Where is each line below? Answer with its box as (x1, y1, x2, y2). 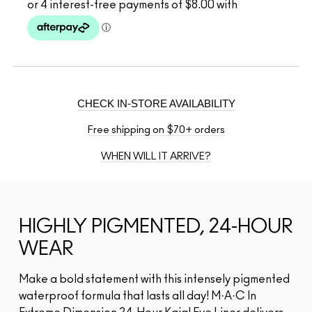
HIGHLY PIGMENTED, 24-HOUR (19, 217, 293, 237)
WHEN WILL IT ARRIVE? (101, 151, 211, 162)
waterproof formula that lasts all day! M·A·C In (19, 290, 256, 302)
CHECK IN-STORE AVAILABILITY (77, 97, 235, 109)
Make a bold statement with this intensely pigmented (19, 274, 290, 286)
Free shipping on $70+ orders (87, 125, 225, 136)
